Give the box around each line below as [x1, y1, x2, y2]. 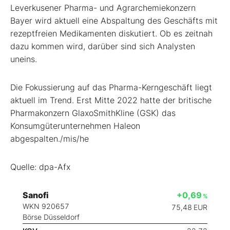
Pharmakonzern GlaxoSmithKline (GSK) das [10, 107, 176, 118]
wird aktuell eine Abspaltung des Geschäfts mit [35, 15, 218, 26]
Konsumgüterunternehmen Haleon [10, 120, 140, 131]
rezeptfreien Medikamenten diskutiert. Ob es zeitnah [10, 28, 213, 39]
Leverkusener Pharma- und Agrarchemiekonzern [10, 2, 196, 13]
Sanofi [23, 189, 49, 200]
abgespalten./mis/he [10, 133, 89, 144]
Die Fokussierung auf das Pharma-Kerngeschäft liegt [10, 82, 212, 92]
